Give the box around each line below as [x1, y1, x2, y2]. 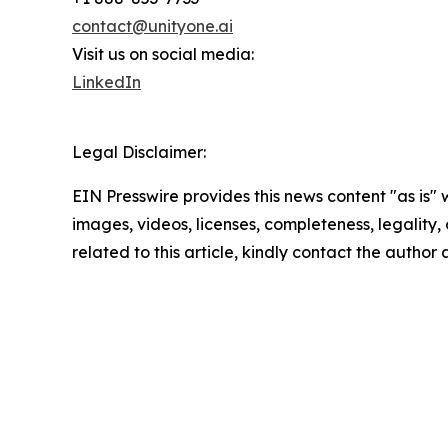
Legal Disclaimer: [72, 142, 206, 163]
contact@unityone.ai [72, 16, 233, 37]
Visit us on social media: [72, 44, 254, 65]
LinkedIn [72, 72, 141, 93]
